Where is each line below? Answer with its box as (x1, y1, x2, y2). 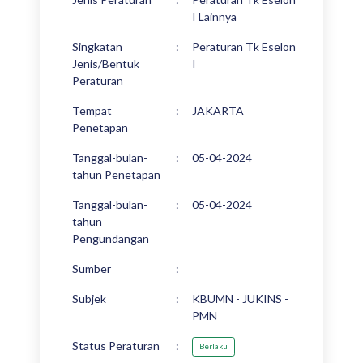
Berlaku (199, 342, 228, 352)
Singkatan (72, 40, 122, 53)
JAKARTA (192, 104, 244, 117)
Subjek (72, 292, 106, 305)
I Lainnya (192, 10, 237, 23)
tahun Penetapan (72, 168, 160, 181)
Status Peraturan (72, 339, 160, 352)
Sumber (72, 262, 111, 275)
